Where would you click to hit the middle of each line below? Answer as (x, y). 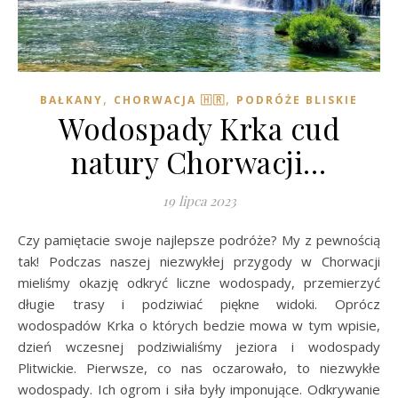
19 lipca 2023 (199, 200)
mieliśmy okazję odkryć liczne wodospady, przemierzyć (199, 282)
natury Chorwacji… (199, 161)
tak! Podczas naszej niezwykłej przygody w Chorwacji (199, 261)
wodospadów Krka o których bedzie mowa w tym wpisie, (199, 325)
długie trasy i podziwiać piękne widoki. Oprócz (199, 303)
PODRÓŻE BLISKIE (297, 99)
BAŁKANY (72, 99)
